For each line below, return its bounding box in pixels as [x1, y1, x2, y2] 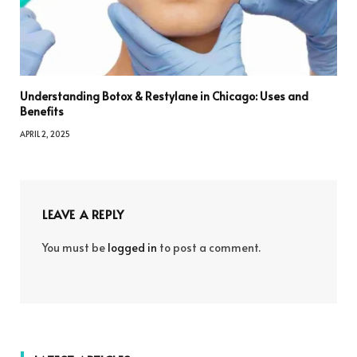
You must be [42, 240, 108, 256]
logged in [108, 240, 157, 256]
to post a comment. [157, 240, 261, 256]
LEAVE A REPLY [42, 206, 124, 223]
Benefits [20, 104, 64, 120]
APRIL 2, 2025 [20, 128, 70, 140]
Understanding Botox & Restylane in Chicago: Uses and [20, 88, 308, 104]
